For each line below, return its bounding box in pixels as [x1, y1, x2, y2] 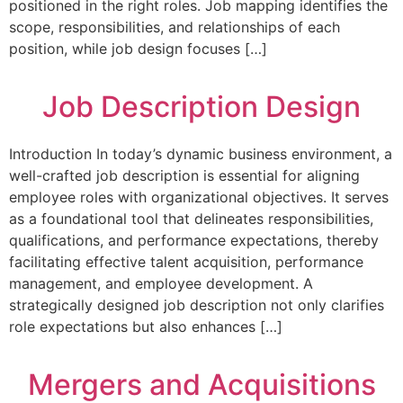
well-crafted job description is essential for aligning [9, 166, 360, 185]
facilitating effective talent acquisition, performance [9, 253, 363, 272]
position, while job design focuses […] [9, 39, 267, 58]
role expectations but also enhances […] [9, 318, 282, 336]
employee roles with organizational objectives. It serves [9, 188, 389, 207]
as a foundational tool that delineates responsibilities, [9, 210, 373, 228]
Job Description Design [42, 89, 361, 125]
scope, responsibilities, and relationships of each [9, 17, 340, 36]
